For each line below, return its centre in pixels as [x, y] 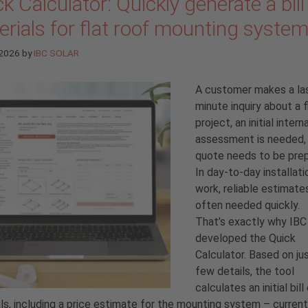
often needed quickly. [247, 205]
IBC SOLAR [56, 53]
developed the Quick [245, 238]
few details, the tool [245, 271]
